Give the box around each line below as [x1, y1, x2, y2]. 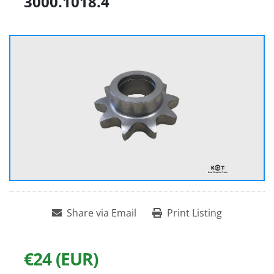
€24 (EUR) [24, 247, 98, 271]
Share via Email [67, 206, 136, 220]
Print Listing [167, 206, 222, 220]
